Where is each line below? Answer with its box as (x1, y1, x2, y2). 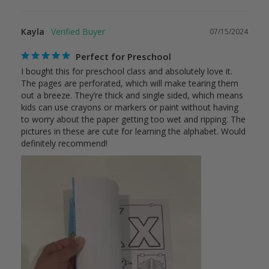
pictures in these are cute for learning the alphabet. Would (21, 125, 246, 138)
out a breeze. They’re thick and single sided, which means (21, 89, 243, 101)
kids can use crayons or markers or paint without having (21, 101, 238, 113)
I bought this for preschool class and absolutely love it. (21, 65, 232, 77)
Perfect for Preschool (76, 50, 171, 63)
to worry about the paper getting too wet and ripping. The (21, 113, 246, 125)
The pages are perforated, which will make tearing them (21, 77, 238, 89)
